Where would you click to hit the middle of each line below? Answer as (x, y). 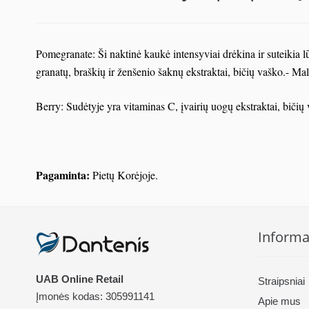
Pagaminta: (63, 175)
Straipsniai (281, 281)
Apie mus (279, 301)
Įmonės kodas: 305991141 (95, 297)
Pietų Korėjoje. (124, 175)
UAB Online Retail (80, 279)
